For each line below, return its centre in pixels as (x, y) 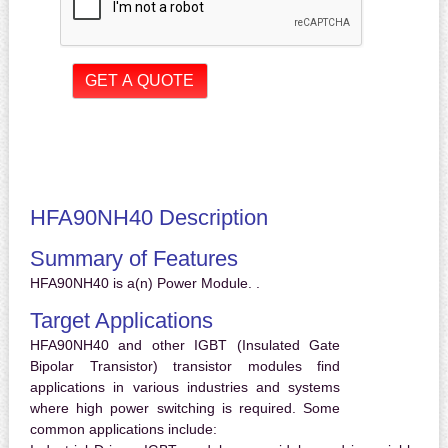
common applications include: (123, 429)
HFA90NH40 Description (148, 218)
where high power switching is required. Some (185, 408)
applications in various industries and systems (185, 387)
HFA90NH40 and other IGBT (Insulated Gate (185, 345)
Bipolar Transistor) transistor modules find (185, 366)
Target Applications (121, 321)
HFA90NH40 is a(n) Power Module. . (144, 283)
